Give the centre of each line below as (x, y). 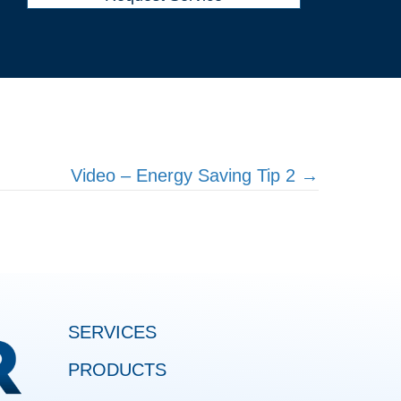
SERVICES (112, 333)
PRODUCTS (117, 370)
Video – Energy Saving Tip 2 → (195, 176)
